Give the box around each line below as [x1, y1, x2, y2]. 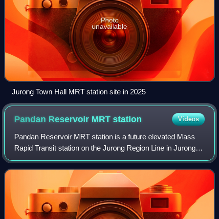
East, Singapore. [14, 154, 67, 163]
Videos [177, 115, 199, 123]
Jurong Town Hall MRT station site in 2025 [12, 87, 146, 96]
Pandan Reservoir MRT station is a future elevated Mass [14, 132, 196, 141]
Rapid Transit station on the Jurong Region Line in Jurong [14, 143, 196, 152]
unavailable [92, 22, 127, 30]
